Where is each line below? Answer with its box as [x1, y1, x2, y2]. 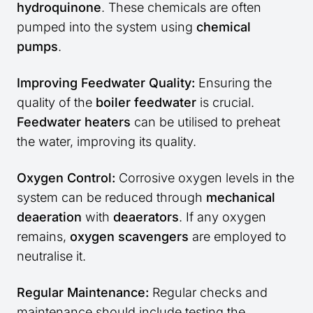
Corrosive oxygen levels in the [115, 170, 294, 186]
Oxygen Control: [17, 170, 115, 186]
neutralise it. [17, 249, 86, 264]
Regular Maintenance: [17, 285, 149, 300]
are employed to [189, 229, 286, 245]
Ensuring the [195, 75, 272, 91]
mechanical [206, 190, 275, 205]
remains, [17, 229, 70, 245]
